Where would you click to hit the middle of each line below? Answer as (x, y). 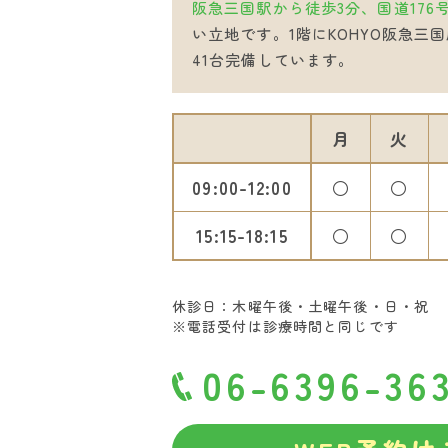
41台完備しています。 (273, 59)
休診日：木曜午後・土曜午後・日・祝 (308, 305)
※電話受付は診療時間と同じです (301, 325)
